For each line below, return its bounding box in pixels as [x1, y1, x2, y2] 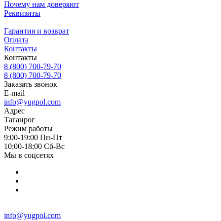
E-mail [4, 88, 25, 97]
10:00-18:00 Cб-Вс [4, 142, 65, 150]
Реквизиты [4, 8, 40, 17]
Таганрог [4, 115, 35, 124]
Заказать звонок [4, 79, 57, 88]
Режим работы [4, 124, 53, 133]
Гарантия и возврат [4, 26, 69, 35]
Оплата [4, 35, 29, 44]
